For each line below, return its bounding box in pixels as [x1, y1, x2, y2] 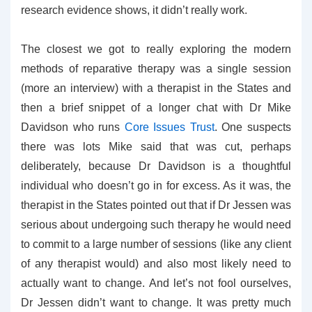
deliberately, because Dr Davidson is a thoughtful [21, 160, 291, 172]
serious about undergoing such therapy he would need [21, 219, 291, 231]
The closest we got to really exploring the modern [21, 43, 291, 55]
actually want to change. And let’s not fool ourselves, [21, 277, 291, 289]
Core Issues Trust [124, 121, 214, 133]
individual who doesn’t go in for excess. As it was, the [21, 180, 291, 192]
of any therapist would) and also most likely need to [21, 258, 291, 270]
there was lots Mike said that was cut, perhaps [21, 141, 291, 153]
